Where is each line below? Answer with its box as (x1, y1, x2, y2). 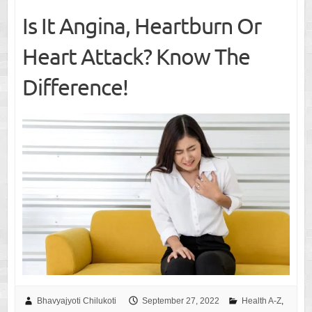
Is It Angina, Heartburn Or (22, 12, 261, 40)
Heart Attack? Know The (22, 42, 250, 70)
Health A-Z (241, 296, 281, 306)
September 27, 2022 (141, 296, 219, 306)
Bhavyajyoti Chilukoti (36, 296, 116, 306)
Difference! (22, 73, 128, 101)
